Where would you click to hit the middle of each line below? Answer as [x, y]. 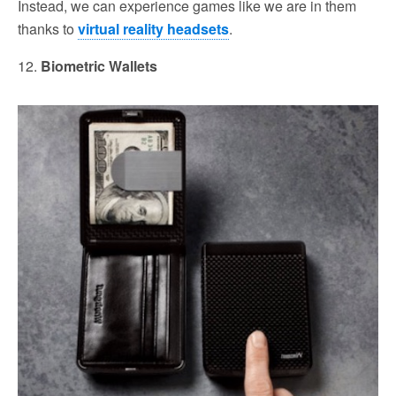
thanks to [48, 28]
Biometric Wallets [99, 65]
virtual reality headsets [153, 28]
